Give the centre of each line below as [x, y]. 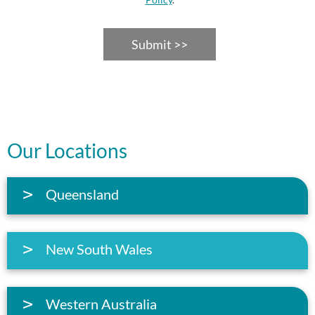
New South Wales [99, 249]
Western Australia [101, 304]
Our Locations [67, 151]
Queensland [82, 194]
